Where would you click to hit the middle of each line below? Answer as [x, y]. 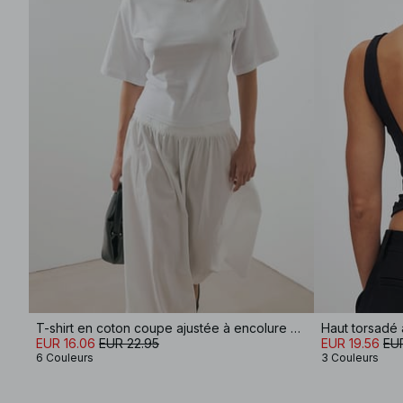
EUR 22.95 [129, 343]
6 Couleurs [65, 358]
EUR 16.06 [66, 343]
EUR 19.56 [350, 343]
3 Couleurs [350, 358]
